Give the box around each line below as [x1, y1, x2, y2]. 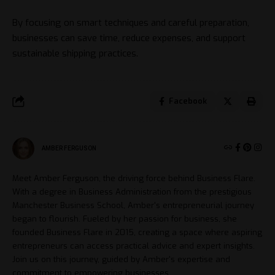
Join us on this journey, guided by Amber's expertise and [12, 254, 230, 265]
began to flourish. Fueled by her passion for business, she [12, 213, 237, 224]
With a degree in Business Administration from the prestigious [12, 186, 252, 197]
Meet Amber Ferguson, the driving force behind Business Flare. [12, 172, 255, 184]
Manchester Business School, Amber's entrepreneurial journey [12, 199, 254, 211]
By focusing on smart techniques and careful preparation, [12, 16, 249, 29]
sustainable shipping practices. [12, 47, 138, 60]
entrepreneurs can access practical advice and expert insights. [12, 240, 255, 251]
